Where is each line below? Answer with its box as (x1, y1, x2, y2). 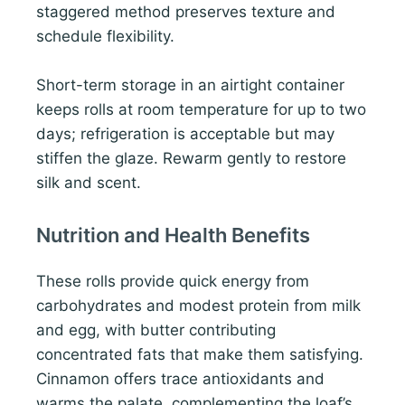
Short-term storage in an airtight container (36, 76, 344, 95)
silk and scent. (36, 174, 141, 193)
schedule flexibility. (36, 26, 174, 45)
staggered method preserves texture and (36, 2, 335, 21)
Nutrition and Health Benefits (36, 223, 310, 248)
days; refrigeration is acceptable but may (36, 125, 334, 144)
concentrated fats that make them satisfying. (36, 345, 363, 364)
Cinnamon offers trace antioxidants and (36, 370, 325, 389)
